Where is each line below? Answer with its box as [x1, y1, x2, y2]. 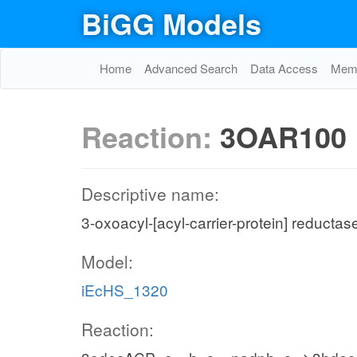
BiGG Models [81, 2, 261, 44]
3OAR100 [220, 116, 347, 157]
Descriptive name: [81, 182, 219, 206]
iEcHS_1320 [81, 279, 168, 300]
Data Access [250, 60, 318, 76]
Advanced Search [144, 60, 237, 76]
